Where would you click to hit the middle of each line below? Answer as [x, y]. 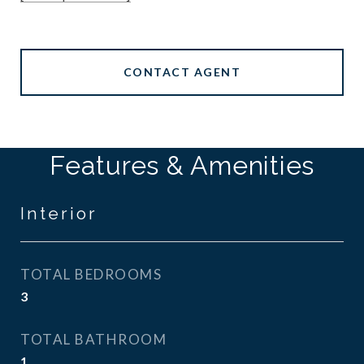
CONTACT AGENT [182, 72]
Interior [59, 213]
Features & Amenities [182, 165]
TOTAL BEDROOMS [91, 274]
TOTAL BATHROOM [93, 339]
